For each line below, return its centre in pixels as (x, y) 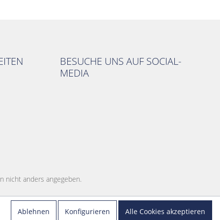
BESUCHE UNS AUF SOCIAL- (121, 61)
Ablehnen (34, 211)
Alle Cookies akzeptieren (165, 211)
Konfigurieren (87, 211)
